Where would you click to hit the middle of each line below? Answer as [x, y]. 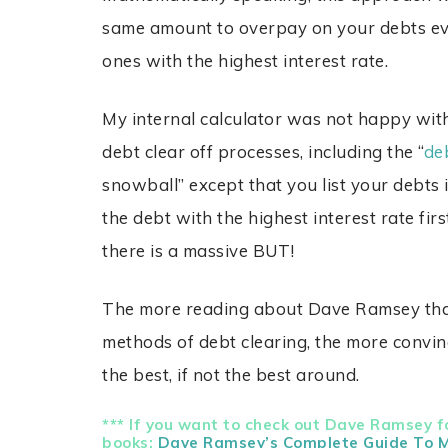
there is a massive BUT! [198, 251]
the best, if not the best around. [231, 375]
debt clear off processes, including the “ [263, 152]
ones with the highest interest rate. [245, 61]
